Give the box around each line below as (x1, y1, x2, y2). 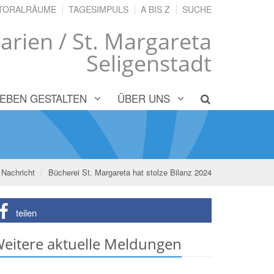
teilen (16, 206, 37, 219)
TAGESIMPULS (68, 3, 128, 15)
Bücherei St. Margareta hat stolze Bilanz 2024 (48, 166, 212, 178)
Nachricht (1, 166, 35, 178)
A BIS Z (141, 3, 170, 15)
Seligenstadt (86, 48, 212, 78)
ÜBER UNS (117, 91, 170, 106)
